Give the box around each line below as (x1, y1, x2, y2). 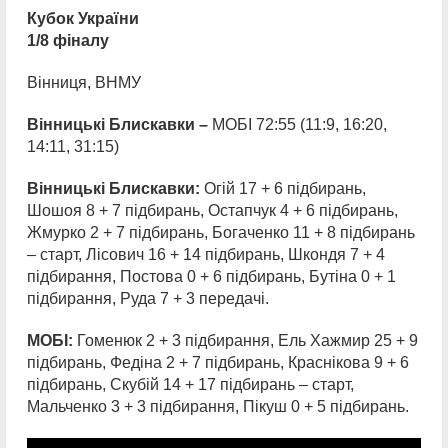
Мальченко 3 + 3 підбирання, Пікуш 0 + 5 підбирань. (27, 398, 409, 415)
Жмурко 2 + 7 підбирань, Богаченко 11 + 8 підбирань (27, 224, 415, 241)
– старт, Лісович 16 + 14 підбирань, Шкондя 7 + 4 (27, 246, 385, 263)
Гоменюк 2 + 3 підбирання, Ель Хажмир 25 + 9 (77, 332, 418, 349)
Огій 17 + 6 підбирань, (200, 180, 366, 197)
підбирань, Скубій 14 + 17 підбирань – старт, (27, 376, 354, 393)
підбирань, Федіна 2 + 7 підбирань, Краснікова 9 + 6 (27, 354, 409, 371)
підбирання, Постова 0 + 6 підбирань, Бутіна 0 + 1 (27, 268, 396, 285)
